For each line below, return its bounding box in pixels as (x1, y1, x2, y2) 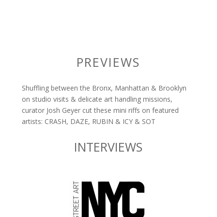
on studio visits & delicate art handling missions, (21, 94, 172, 104)
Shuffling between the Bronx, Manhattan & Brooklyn (21, 83, 186, 93)
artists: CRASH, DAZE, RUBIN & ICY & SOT (21, 117, 155, 126)
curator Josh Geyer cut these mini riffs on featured (21, 106, 179, 115)
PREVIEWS (77, 54, 140, 71)
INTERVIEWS (74, 139, 143, 155)
